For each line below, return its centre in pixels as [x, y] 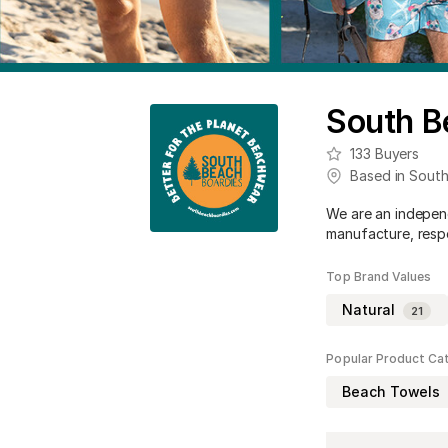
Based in [380, 175]
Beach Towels [391, 391]
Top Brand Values [379, 276]
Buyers [395, 153]
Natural [368, 309]
